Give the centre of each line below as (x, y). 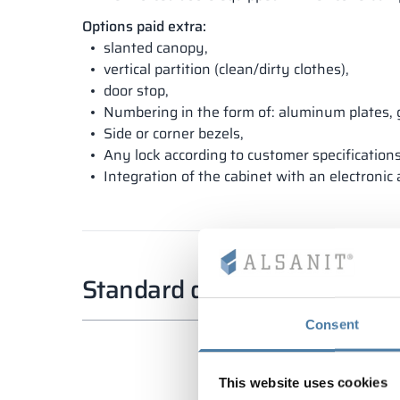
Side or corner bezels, (174, 134)
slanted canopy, (156, 48)
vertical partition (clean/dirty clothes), (226, 70)
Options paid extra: (144, 27)
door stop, (136, 91)
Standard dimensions (200, 290)
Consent (332, 324)
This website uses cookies (303, 382)
